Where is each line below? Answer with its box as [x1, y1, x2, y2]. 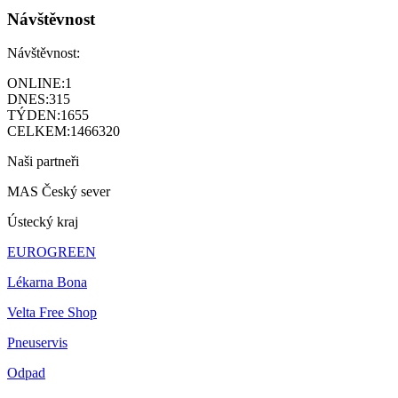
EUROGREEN [7, 244, 96, 260]
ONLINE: [7, 76, 65, 92]
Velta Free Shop [7, 305, 97, 321]
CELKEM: [7, 123, 70, 139]
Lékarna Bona [7, 275, 87, 291]
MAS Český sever [7, 184, 110, 200]
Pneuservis [7, 335, 68, 351]
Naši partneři [7, 154, 79, 170]
